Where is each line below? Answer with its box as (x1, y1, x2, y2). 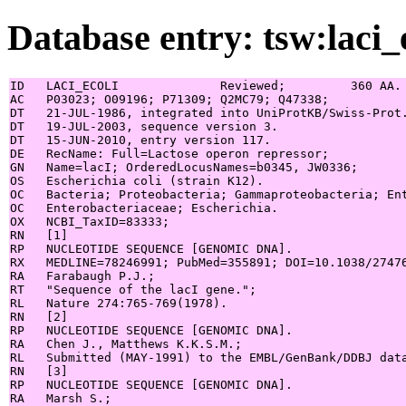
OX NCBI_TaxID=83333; (10, 214, 169, 228)
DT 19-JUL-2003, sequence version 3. (10, 119, 278, 133)
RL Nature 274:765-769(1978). (10, 295, 227, 310)
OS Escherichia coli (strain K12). (10, 173, 264, 188)
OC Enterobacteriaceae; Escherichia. (10, 200, 278, 215)
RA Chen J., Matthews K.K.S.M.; (10, 336, 242, 351)
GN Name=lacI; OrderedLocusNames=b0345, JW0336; (10, 159, 358, 174)
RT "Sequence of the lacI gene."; (10, 282, 256, 296)
